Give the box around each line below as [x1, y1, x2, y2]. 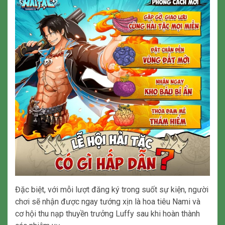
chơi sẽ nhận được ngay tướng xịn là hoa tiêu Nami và [15, 197, 200, 207]
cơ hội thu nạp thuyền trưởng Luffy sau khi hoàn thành [15, 209, 200, 219]
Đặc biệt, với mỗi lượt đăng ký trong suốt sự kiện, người [15, 185, 208, 195]
